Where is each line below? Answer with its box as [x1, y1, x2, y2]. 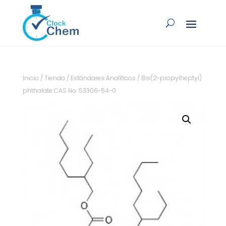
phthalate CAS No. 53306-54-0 [22, 86, 116, 95]
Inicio [22, 74, 39, 83]
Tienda [44, 74, 65, 83]
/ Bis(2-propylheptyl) [135, 74, 202, 83]
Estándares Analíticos [70, 74, 136, 83]
